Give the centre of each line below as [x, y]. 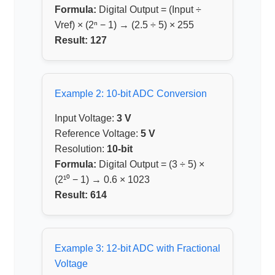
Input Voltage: [86, 118]
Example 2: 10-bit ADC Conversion [131, 94]
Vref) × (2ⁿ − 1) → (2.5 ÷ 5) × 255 [124, 25]
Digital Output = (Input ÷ [149, 10]
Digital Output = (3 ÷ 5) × [150, 165]
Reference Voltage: [98, 134]
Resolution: [81, 149]
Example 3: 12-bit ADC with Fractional [137, 249]
